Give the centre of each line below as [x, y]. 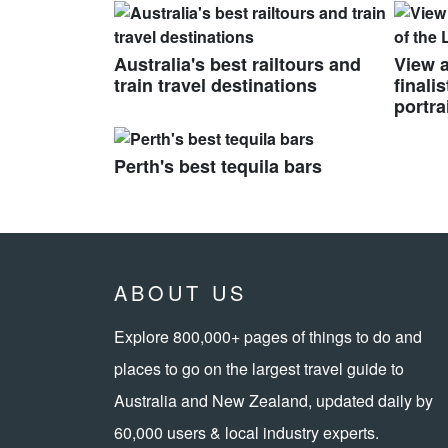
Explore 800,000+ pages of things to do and [268, 337]
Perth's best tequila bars [218, 166]
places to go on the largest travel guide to [259, 369]
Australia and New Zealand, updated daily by [273, 401]
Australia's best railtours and [237, 64]
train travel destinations [215, 85]
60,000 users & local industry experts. [246, 433]
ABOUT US [180, 293]
